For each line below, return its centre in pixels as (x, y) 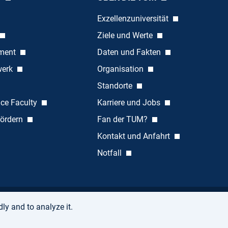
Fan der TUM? (123, 120)
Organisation (121, 69)
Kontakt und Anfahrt (134, 136)
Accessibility (48, 209)
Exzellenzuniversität (134, 19)
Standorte (116, 86)
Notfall (110, 153)
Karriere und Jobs (130, 103)
